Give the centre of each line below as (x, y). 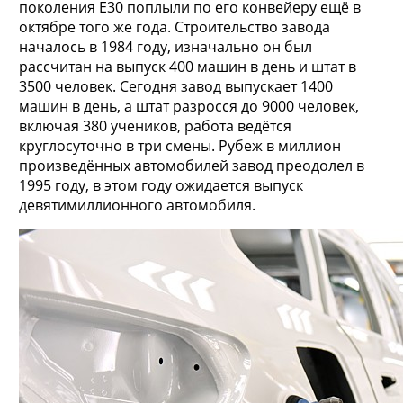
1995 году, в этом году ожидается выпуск (161, 186)
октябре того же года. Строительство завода (174, 27)
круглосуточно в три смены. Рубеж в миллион (179, 146)
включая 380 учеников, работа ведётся (155, 126)
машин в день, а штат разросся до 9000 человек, (188, 107)
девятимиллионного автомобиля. (137, 206)
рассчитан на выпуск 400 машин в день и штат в (187, 67)
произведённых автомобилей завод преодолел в (191, 166)
